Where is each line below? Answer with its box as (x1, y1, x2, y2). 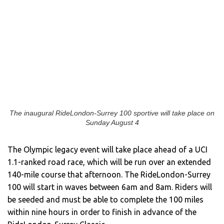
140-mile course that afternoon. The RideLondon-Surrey (7, 169, 210, 179)
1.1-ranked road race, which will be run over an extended (7, 157, 211, 166)
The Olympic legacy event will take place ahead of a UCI (7, 144, 207, 154)
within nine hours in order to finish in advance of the (7, 207, 196, 216)
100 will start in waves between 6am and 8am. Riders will (7, 182, 212, 191)
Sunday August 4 (85, 118, 139, 126)
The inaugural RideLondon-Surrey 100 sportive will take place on (9, 109, 214, 117)
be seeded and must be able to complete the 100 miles (7, 194, 203, 204)
